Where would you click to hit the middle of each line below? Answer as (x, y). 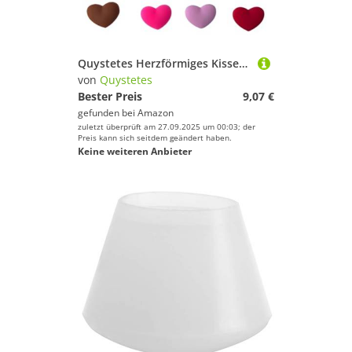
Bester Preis (110, 96)
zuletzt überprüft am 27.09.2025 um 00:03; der (167, 126)
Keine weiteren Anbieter (135, 151)
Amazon (156, 113)
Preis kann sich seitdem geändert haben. (155, 137)
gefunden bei (108, 113)
